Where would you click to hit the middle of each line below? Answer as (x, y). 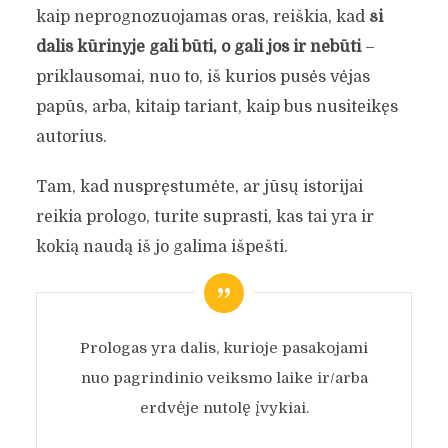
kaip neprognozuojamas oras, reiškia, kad (202, 16)
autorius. (71, 136)
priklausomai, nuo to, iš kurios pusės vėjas (202, 76)
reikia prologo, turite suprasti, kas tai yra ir (204, 216)
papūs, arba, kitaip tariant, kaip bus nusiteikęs (216, 106)
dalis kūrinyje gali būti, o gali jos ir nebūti (198, 46)
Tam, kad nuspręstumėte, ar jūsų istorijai (199, 186)
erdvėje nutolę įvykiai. (224, 407)
